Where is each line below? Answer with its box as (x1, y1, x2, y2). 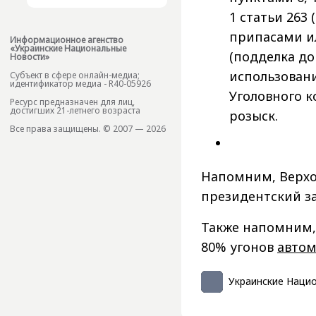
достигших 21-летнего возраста (10, 104, 140, 117)
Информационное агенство (10, 34, 123, 47)
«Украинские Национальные (10, 42, 126, 55)
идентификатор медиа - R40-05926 (10, 78, 151, 90)
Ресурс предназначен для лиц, (10, 96, 135, 109)
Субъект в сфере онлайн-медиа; (10, 69, 140, 82)
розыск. (229, 107, 278, 124)
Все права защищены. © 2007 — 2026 (10, 123, 166, 135)
